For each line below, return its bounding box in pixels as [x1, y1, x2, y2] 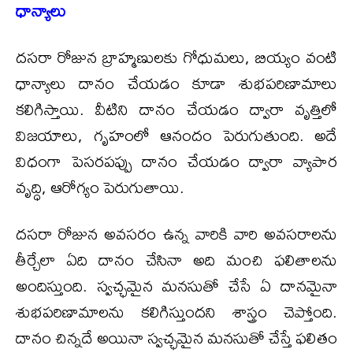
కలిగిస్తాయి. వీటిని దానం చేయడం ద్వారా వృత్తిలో [16, 92, 337, 125]
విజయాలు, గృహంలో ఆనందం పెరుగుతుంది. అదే [16, 118, 337, 151]
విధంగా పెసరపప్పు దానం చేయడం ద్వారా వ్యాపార [16, 144, 337, 177]
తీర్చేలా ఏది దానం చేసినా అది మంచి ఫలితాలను [16, 243, 337, 276]
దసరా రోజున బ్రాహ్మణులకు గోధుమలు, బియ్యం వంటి [16, 40, 337, 73]
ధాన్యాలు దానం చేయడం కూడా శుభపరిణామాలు [16, 66, 337, 99]
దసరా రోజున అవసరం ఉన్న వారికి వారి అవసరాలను [16, 217, 337, 250]
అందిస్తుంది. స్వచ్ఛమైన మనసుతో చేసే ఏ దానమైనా [16, 269, 337, 302]
